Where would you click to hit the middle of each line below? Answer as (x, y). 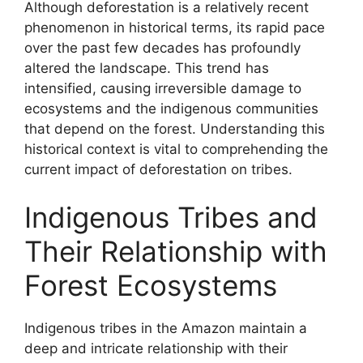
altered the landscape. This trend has (147, 68)
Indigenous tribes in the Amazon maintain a (166, 328)
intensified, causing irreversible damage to (163, 88)
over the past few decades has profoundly (162, 47)
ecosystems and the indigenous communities (171, 108)
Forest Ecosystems (151, 285)
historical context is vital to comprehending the (176, 149)
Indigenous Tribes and (171, 217)
